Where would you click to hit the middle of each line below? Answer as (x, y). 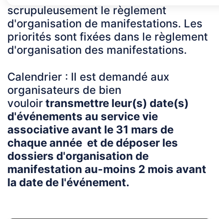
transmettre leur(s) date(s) (116, 103)
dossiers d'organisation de (78, 156)
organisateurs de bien (64, 90)
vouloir (25, 103)
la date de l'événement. (68, 182)
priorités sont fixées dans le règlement (108, 37)
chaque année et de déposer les (93, 143)
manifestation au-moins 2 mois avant (107, 169)
